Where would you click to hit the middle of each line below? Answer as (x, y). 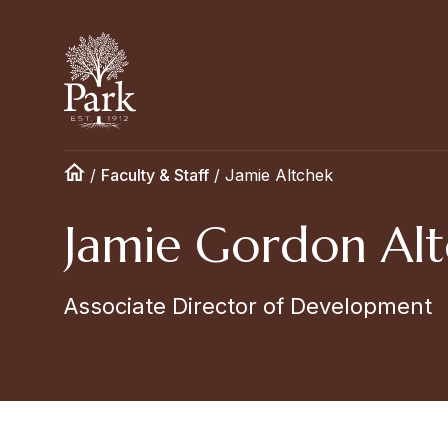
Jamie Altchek (279, 175)
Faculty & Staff (155, 175)
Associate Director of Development (248, 306)
